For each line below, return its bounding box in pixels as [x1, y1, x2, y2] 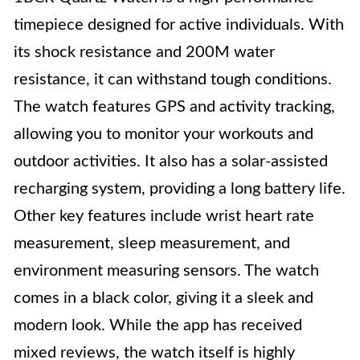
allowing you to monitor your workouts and [14, 126, 313, 142]
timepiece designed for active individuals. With [14, 17, 344, 33]
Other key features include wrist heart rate [14, 208, 314, 224]
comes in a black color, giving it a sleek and [14, 290, 313, 306]
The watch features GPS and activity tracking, [14, 99, 335, 115]
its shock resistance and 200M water [14, 44, 275, 60]
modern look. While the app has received [14, 317, 302, 333]
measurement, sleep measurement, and [14, 235, 290, 252]
